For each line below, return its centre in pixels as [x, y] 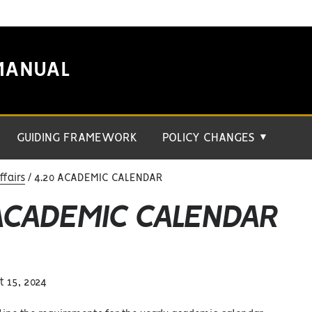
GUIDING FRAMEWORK [77, 138]
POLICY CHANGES [210, 138]
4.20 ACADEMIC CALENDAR [97, 178]
